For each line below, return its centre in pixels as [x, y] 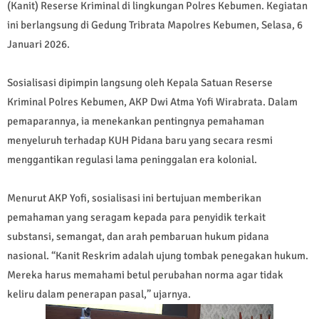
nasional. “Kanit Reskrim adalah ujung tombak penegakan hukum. [158, 256]
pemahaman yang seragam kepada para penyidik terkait [136, 218]
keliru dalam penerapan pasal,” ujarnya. [99, 294]
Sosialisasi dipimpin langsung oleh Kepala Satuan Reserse [140, 83]
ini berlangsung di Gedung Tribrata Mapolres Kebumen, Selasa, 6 [155, 25]
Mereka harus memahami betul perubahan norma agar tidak [145, 275]
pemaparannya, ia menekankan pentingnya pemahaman [136, 121]
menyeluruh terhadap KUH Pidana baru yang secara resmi [140, 141]
